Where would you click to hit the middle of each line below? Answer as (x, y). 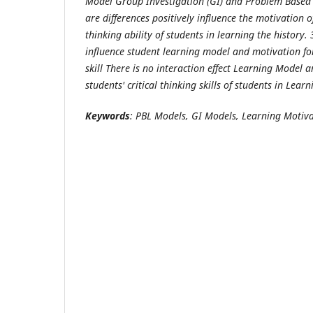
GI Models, (214, 115)
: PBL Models (158, 115)
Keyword (105, 115)
